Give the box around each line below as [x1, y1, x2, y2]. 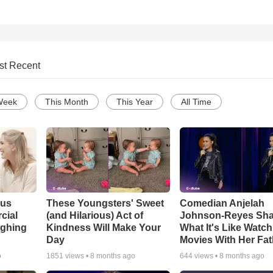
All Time [181, 97, 211, 107]
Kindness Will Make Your [46, 222, 161, 233]
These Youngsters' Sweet [46, 198, 164, 209]
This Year [116, 97, 153, 107]
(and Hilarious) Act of [46, 210, 143, 221]
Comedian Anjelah [180, 198, 265, 209]
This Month [45, 97, 88, 107]
